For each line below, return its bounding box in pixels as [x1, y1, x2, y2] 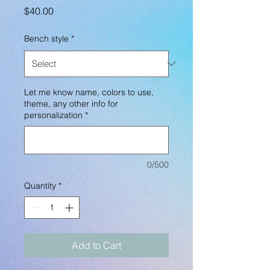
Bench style [24, 33, 69, 44]
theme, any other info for [24, 98, 118, 109]
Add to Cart [72, 239, 121, 251]
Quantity [24, 180, 56, 191]
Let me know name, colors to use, [24, 86, 154, 98]
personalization [24, 109, 83, 121]
